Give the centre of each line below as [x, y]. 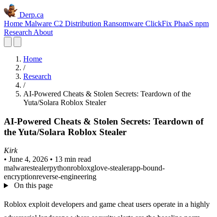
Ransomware [124, 23]
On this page [32, 186]
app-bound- [147, 168]
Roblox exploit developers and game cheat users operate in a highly [107, 204]
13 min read [73, 159]
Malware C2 [45, 23]
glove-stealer [110, 168]
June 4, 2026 [28, 159]
